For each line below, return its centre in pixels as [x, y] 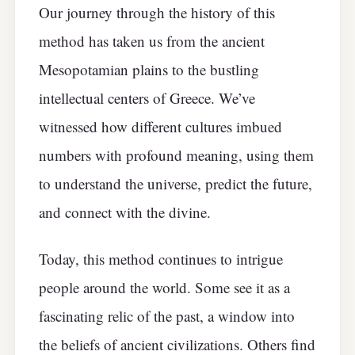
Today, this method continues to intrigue [161, 258]
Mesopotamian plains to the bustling [149, 70]
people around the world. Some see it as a [164, 287]
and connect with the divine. [125, 212]
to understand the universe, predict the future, [176, 184]
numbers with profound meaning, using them [176, 155]
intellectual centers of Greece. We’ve [147, 98]
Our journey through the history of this [157, 13]
